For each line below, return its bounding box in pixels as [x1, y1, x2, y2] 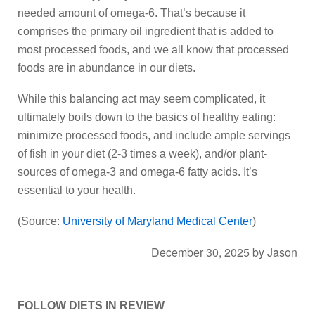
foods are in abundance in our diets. [18, 62, 195, 74]
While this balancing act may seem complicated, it [18, 93, 265, 105]
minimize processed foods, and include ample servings [18, 129, 290, 141]
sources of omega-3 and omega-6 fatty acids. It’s [18, 166, 257, 178]
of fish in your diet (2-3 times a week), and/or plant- [18, 148, 267, 160]
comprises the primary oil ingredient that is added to [18, 25, 274, 37]
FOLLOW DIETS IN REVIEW [18, 300, 165, 311]
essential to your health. [18, 184, 136, 196]
